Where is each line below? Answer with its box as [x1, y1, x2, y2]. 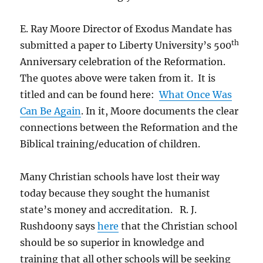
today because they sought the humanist [20, 187, 211, 199]
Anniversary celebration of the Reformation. [20, 56, 226, 68]
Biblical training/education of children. [20, 138, 201, 150]
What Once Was [159, 89, 232, 100]
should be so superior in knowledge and [20, 237, 205, 248]
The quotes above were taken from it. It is [20, 72, 216, 84]
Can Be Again [20, 105, 82, 117]
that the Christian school [119, 220, 238, 232]
